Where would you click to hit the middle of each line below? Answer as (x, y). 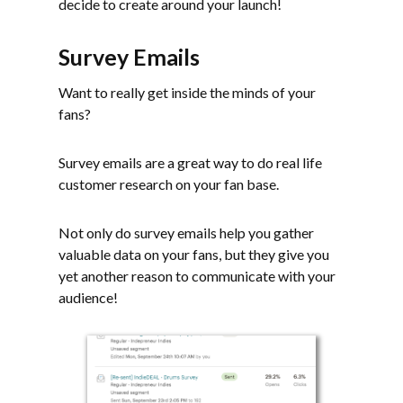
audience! (88, 297)
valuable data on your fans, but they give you (194, 254)
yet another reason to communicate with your (197, 275)
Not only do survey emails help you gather (186, 232)
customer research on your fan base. (169, 184)
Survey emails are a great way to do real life (190, 162)
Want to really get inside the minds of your (187, 92)
